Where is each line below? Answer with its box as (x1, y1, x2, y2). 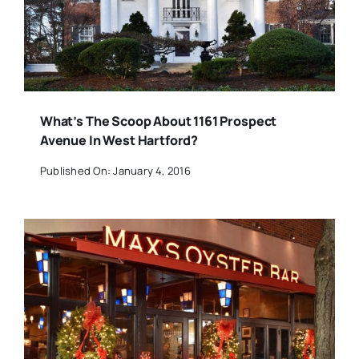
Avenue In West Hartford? (39, 131, 199, 150)
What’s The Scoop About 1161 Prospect (39, 112, 277, 131)
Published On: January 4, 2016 (39, 163, 191, 178)
